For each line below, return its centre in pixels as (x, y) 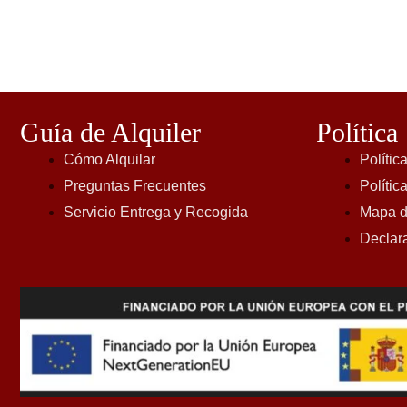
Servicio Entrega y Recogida (156, 213)
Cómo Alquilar (109, 160)
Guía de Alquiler (110, 133)
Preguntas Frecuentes (135, 186)
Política (357, 133)
